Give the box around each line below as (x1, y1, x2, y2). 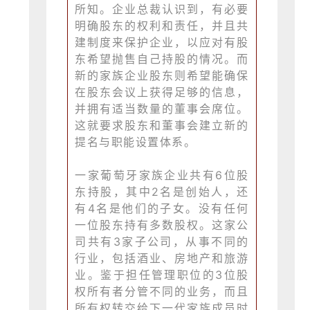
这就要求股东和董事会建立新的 (75, 118, 249, 133)
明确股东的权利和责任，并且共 (75, 19, 249, 33)
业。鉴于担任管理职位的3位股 (75, 268, 249, 282)
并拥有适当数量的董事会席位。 (75, 102, 249, 116)
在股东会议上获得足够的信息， (75, 85, 249, 100)
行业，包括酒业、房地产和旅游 (75, 251, 249, 266)
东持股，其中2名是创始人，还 (75, 185, 249, 199)
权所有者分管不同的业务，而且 (75, 284, 249, 299)
